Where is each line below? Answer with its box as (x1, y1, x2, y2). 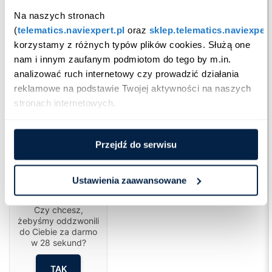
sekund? (50, 237, 86, 248)
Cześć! (42, 191, 75, 203)
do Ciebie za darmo (19, 226, 97, 237)
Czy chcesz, (33, 205, 83, 215)
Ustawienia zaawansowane (72, 175, 186, 185)
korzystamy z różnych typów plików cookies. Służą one (14, 39, 250, 49)
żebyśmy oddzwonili (18, 216, 99, 226)
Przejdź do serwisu (95, 139, 177, 150)
